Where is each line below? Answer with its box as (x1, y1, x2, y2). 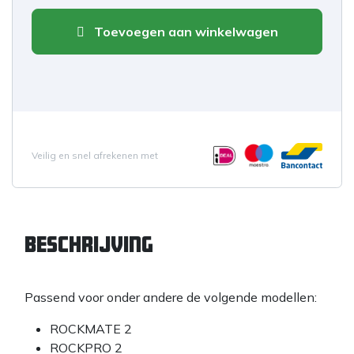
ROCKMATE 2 (50, 320, 132, 337)
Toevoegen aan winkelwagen (90, 23, 278, 40)
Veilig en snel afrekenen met (32, 149, 158, 162)
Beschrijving (24, 233, 153, 254)
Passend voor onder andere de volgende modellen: (24, 288, 317, 305)
